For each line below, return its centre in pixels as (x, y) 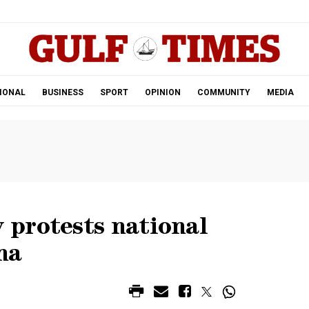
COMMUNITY (223, 92)
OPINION (162, 92)
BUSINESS (62, 92)
